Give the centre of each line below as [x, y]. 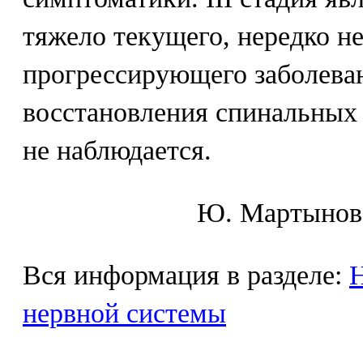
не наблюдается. [117, 150]
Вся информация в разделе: [186, 275]
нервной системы [124, 313]
